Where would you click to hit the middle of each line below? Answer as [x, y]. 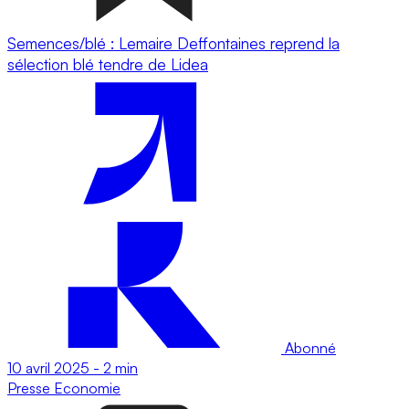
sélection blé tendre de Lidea [108, 64]
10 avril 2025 [48, 367]
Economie [87, 388]
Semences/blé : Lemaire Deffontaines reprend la [173, 43]
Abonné [309, 347]
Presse [31, 388]
